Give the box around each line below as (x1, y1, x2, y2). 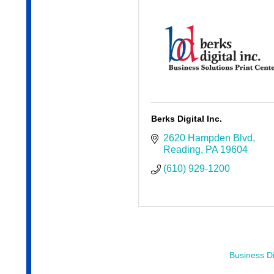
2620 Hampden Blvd (163, 133, 253, 144)
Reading (163, 144, 201, 155)
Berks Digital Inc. (150, 114, 222, 124)
